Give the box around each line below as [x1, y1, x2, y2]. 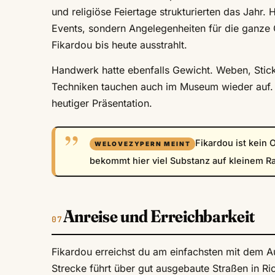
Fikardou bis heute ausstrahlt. [52, 39, 187, 52]
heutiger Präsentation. [52, 97, 152, 110]
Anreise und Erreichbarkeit [63, 206, 255, 227]
